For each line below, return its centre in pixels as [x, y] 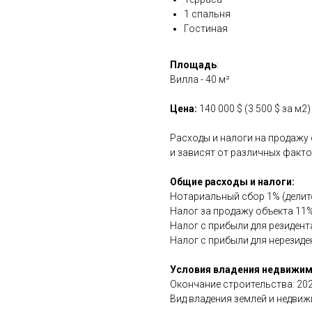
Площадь [193, 65]
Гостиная [206, 29]
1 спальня [207, 14]
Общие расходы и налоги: [232, 182]
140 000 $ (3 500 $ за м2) [255, 109]
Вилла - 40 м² [200, 80]
